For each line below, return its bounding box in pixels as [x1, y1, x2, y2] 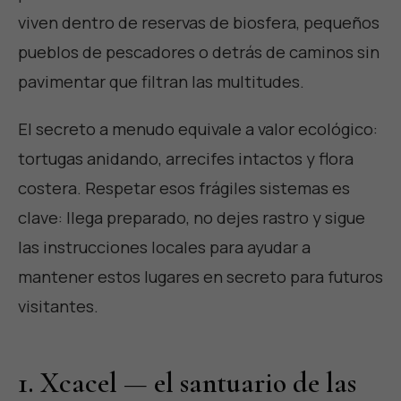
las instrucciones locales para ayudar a [18, 235, 311, 259]
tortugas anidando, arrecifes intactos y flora [18, 146, 354, 170]
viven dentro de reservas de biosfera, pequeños [18, 10, 380, 34]
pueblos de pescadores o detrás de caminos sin [18, 39, 380, 64]
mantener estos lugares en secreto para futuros [18, 264, 383, 288]
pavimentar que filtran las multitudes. [18, 69, 304, 93]
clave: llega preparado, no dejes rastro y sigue [18, 205, 365, 229]
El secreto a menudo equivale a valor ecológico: [18, 116, 378, 141]
